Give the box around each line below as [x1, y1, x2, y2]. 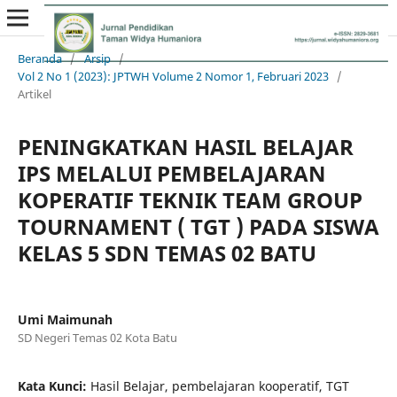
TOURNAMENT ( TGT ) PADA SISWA [17, 211, 379, 241]
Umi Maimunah [17, 310, 113, 328]
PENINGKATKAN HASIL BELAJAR [17, 131, 354, 161]
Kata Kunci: [17, 377, 90, 394]
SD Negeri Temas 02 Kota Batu [17, 329, 177, 346]
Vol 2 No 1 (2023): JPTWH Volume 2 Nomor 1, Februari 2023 [17, 67, 329, 84]
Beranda [17, 50, 62, 66]
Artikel [17, 85, 51, 102]
